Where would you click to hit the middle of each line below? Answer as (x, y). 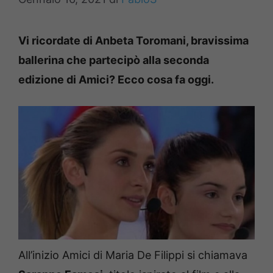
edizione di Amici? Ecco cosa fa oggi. (116, 80)
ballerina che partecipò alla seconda (114, 60)
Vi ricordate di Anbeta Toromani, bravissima (133, 41)
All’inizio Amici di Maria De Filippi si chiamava (133, 255)
